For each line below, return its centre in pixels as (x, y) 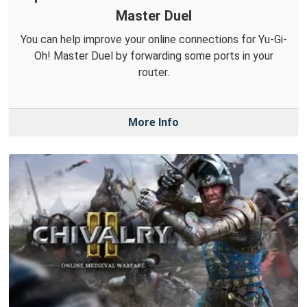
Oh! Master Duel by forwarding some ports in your (153, 56)
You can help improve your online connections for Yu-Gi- (153, 40)
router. (153, 73)
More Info (153, 123)
